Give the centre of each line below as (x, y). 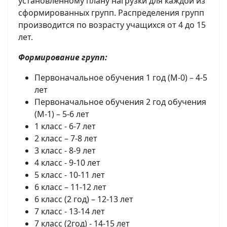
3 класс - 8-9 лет (65, 151)
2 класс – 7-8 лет (66, 139)
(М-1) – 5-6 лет (62, 114)
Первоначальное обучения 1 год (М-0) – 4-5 (121, 78)
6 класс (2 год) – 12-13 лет (84, 199)
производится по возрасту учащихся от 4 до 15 (112, 25)
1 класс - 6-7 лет (65, 126)
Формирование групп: (63, 58)
